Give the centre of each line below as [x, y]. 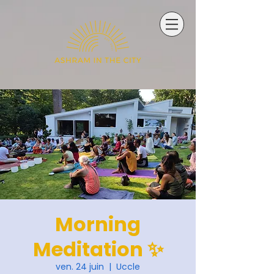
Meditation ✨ [98, 249]
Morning [98, 224]
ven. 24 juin [80, 267]
